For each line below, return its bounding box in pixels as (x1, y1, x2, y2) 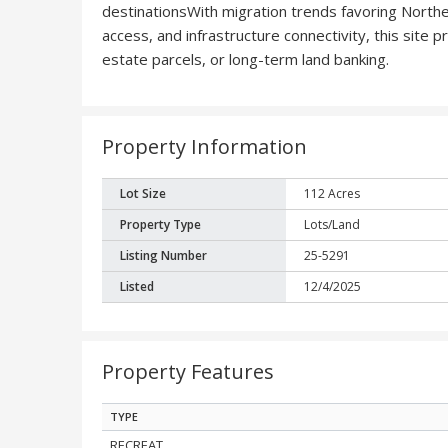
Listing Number (120, 247, 208, 265)
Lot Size (120, 185, 167, 203)
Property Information (102, 133, 307, 161)
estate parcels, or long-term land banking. (102, 49, 389, 70)
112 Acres (304, 185, 361, 203)
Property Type (120, 216, 202, 234)
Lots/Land (304, 216, 361, 234)
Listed (120, 278, 155, 296)
